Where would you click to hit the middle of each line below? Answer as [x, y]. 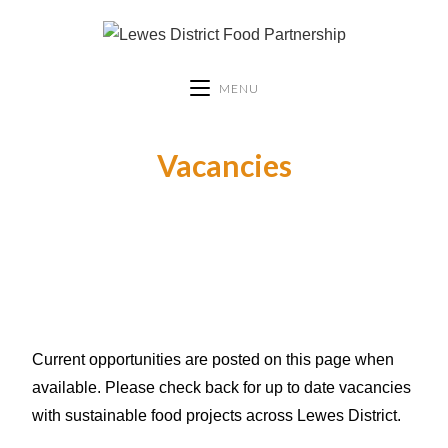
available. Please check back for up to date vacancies [222, 387]
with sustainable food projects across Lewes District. [217, 415]
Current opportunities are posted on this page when [213, 359]
